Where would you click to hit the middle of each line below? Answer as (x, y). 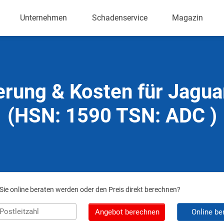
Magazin (188, 18)
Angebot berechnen (127, 212)
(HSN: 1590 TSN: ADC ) (112, 116)
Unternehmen (44, 18)
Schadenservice (119, 18)
